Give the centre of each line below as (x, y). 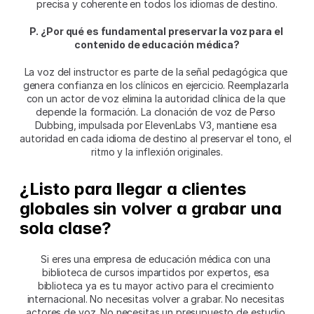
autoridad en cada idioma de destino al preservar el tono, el (156, 139)
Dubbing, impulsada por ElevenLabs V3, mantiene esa (156, 125)
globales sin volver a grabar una (151, 209)
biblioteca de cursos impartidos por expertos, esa (156, 273)
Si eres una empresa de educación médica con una (156, 259)
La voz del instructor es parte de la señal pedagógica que (156, 72)
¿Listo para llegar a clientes (133, 189)
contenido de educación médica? (157, 45)
